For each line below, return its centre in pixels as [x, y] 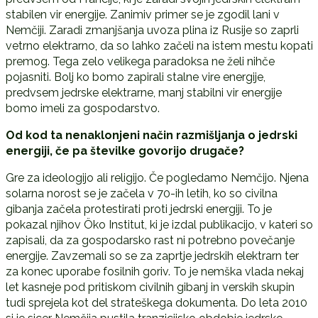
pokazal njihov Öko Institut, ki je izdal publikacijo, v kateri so [159, 224]
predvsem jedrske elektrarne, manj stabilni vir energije [143, 92]
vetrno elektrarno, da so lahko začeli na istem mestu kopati [159, 45]
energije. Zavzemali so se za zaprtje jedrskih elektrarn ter [152, 256]
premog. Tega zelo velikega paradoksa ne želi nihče [140, 61]
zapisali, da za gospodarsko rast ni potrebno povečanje [150, 240]
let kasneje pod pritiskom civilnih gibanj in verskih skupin [150, 287]
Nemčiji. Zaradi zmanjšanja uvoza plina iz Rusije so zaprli [152, 30]
